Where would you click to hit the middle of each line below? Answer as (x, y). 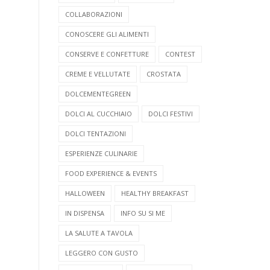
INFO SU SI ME (143, 213)
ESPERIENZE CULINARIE (101, 154)
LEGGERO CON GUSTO (102, 253)
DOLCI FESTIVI (171, 114)
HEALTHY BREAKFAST (155, 193)
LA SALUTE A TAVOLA (99, 233)
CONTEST (180, 54)
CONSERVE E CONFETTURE (107, 54)
